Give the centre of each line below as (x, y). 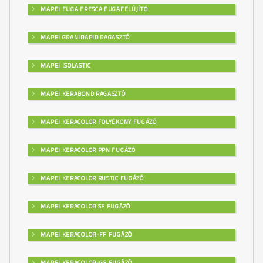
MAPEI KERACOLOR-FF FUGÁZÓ (85, 234)
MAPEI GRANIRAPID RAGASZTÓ (84, 37)
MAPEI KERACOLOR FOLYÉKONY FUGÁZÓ (98, 122)
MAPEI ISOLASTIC (65, 65)
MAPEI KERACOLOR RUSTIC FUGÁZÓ (91, 178)
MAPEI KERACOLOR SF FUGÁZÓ (85, 206)
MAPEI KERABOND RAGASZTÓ (82, 93)
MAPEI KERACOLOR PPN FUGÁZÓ (87, 150)
